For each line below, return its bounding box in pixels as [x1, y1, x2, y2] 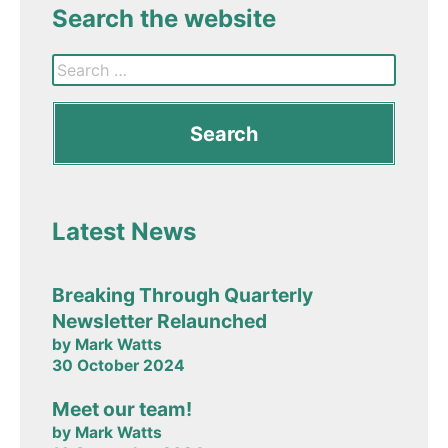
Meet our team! [52, 397, 192, 422]
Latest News [52, 217, 196, 247]
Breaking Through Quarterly [52, 283, 313, 308]
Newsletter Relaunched [52, 309, 267, 334]
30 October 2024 [52, 356, 185, 376]
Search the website [52, 3, 276, 33]
